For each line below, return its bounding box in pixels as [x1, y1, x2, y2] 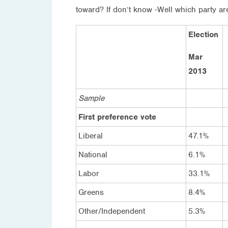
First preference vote [78, 111, 156, 122]
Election [188, 29, 218, 40]
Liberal [78, 130, 103, 141]
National [78, 149, 107, 160]
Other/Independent [78, 206, 145, 216]
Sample [78, 93, 104, 103]
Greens [78, 187, 104, 197]
